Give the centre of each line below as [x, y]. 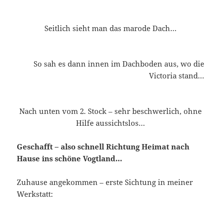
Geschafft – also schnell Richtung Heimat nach [103, 146]
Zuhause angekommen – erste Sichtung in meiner [105, 182]
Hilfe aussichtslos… [110, 123]
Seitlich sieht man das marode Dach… [110, 28]
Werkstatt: [35, 194]
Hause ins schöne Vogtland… [70, 158]
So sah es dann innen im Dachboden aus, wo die [119, 63]
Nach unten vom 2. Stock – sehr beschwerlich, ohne [110, 111]
